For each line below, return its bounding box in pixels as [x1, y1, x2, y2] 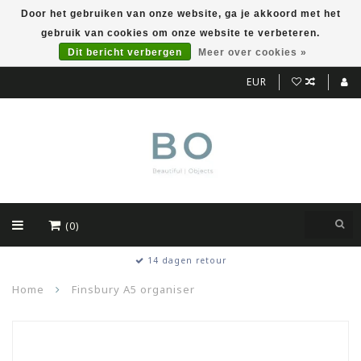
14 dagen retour [143, 255, 226, 266]
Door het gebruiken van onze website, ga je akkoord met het [20, 8, 341, 19]
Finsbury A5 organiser [72, 282, 195, 297]
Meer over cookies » [197, 47, 307, 58]
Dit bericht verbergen [67, 47, 182, 58]
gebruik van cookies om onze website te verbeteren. [41, 27, 320, 39]
